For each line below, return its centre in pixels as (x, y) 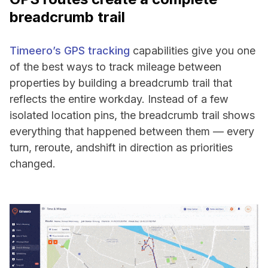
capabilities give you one (193, 51)
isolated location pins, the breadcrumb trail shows (132, 115)
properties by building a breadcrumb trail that (121, 83)
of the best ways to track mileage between (115, 67)
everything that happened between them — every (132, 131)
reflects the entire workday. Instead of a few (119, 99)
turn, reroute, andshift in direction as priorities (121, 147)
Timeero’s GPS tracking (70, 51)
